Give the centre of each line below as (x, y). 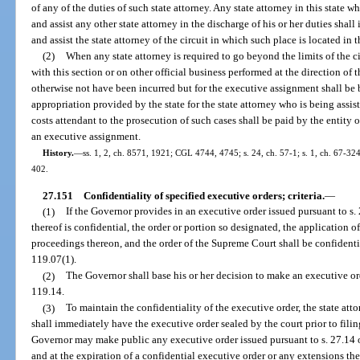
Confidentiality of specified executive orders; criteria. (204, 195)
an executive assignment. (86, 137)
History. (58, 153)
